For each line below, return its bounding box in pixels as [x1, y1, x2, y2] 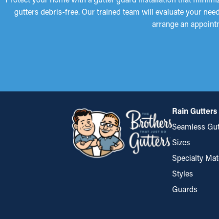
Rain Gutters [172, 106, 218, 116]
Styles [172, 168, 194, 178]
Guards [172, 184, 198, 194]
